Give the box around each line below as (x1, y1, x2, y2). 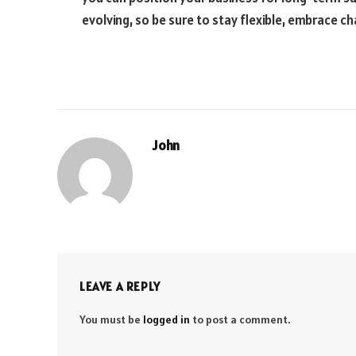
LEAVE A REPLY (79, 279, 161, 295)
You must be (79, 312, 143, 327)
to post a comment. (190, 312, 291, 327)
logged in (143, 312, 190, 327)
